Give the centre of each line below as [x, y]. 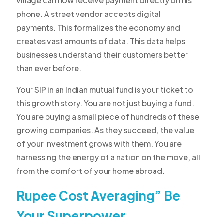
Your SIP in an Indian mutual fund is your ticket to [105, 90]
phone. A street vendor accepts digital [88, 14]
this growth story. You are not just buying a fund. [105, 103]
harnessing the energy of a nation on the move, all [108, 157]
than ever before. [49, 68]
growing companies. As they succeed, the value [105, 130]
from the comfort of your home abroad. [90, 171]
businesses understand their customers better [102, 55]
